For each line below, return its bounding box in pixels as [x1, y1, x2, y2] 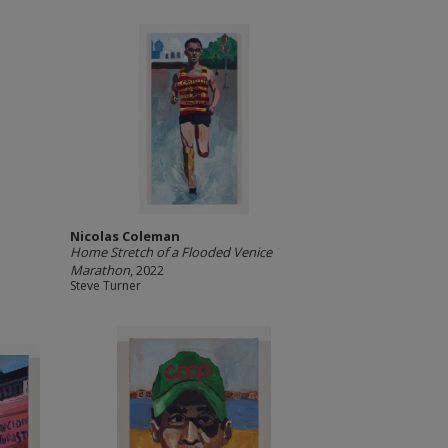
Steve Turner [69, 277, 141, 294]
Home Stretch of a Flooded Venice [69, 243, 272, 261]
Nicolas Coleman [69, 227, 180, 245]
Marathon [69, 261, 130, 279]
